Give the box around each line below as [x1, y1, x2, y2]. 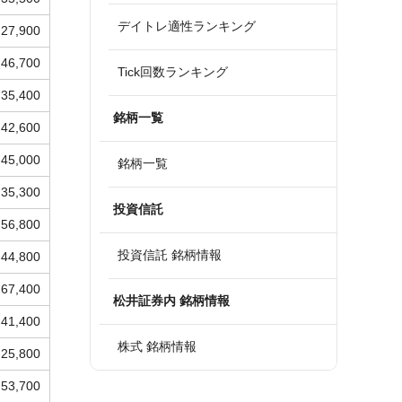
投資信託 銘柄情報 [118, 248, 222, 262]
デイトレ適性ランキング [118, 19, 256, 33]
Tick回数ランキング [118, 65, 228, 79]
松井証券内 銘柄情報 [113, 293, 230, 308]
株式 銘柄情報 [118, 339, 197, 354]
